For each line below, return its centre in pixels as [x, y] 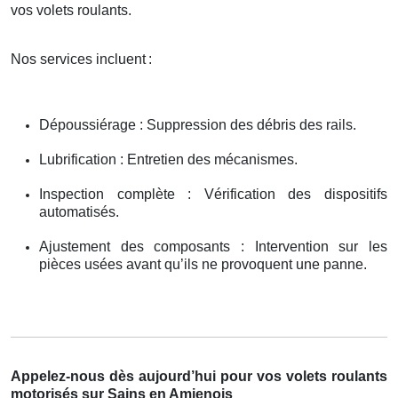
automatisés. [79, 211]
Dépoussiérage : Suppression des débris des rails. [198, 124]
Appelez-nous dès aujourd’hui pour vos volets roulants [199, 376]
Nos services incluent [78, 59]
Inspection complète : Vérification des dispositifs [213, 194]
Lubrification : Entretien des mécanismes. [168, 159]
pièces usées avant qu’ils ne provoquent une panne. [203, 264]
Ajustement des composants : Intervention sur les [213, 246]
